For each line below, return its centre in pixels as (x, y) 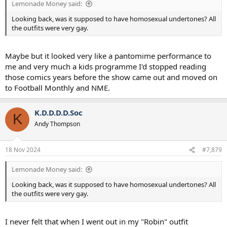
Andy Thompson (57, 124)
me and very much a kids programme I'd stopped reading (106, 66)
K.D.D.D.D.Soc (59, 112)
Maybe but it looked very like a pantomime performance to (108, 55)
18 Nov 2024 (23, 150)
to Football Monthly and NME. (58, 87)
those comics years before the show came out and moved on (111, 77)
